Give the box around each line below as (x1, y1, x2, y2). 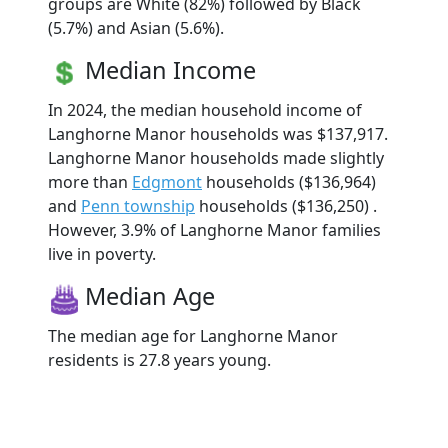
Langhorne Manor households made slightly (48, 147, 384, 170)
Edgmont (132, 171, 202, 194)
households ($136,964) (202, 171, 376, 194)
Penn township (81, 195, 195, 218)
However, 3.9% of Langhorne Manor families (48, 219, 381, 242)
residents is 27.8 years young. (48, 349, 271, 372)
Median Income (85, 54, 256, 87)
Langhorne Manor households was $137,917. (48, 123, 388, 146)
